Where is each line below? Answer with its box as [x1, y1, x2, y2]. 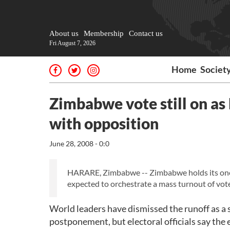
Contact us [129, 29, 163, 37]
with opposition [49, 114, 159, 132]
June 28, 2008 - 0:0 [49, 139, 109, 148]
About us [49, 29, 79, 37]
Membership [84, 29, 124, 37]
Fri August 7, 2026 [49, 40, 95, 47]
